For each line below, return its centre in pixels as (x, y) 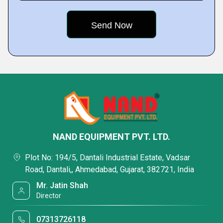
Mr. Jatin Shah (62, 185)
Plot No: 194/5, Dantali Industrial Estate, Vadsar (108, 158)
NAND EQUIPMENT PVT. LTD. (111, 137)
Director (49, 196)
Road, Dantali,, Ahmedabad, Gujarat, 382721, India (110, 169)
